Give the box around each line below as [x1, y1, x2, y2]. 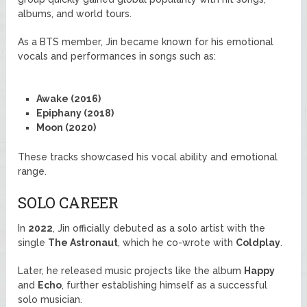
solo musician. [18, 293, 83, 305]
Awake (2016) [36, 93, 101, 104]
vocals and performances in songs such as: [18, 50, 217, 62]
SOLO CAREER [18, 192, 119, 212]
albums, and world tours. [18, 8, 132, 19]
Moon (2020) [36, 121, 96, 133]
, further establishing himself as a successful [62, 279, 268, 291]
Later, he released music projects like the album [18, 265, 245, 276]
